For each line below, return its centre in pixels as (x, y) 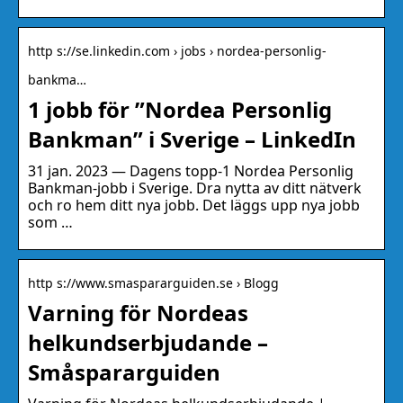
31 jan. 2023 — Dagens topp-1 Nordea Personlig (191, 171)
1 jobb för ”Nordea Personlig (180, 110)
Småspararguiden (124, 372)
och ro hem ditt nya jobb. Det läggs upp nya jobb (194, 206)
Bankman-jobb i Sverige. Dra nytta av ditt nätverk (195, 188)
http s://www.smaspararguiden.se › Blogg (153, 283)
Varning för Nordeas (138, 313)
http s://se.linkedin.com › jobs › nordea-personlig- (177, 51)
